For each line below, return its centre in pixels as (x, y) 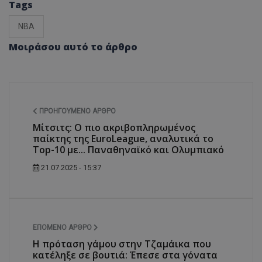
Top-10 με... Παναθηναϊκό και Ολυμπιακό (128, 150)
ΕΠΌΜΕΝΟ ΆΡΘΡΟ (63, 228)
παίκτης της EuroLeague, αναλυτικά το (123, 139)
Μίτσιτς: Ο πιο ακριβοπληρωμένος (114, 128)
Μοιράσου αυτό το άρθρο (73, 47)
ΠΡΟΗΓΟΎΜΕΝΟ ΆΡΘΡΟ (77, 111)
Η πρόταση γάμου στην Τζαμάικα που (122, 244)
